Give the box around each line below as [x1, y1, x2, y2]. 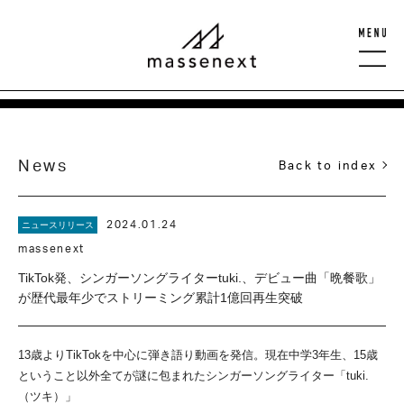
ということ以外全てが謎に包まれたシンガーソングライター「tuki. [18, 369, 369, 382]
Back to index [278, 158, 377, 172]
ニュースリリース [22, 220, 94, 230]
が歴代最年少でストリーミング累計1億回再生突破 [18, 290, 303, 305]
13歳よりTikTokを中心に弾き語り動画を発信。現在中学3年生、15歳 [18, 348, 378, 362]
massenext [18, 242, 86, 255]
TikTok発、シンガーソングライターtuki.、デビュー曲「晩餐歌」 [18, 271, 381, 285]
